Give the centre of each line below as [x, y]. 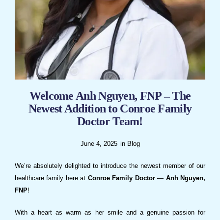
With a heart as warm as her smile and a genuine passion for [110, 213]
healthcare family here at [51, 178]
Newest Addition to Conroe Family [110, 109]
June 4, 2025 [99, 144]
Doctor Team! [110, 122]
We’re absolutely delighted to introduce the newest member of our [110, 166]
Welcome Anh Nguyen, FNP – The [110, 96]
